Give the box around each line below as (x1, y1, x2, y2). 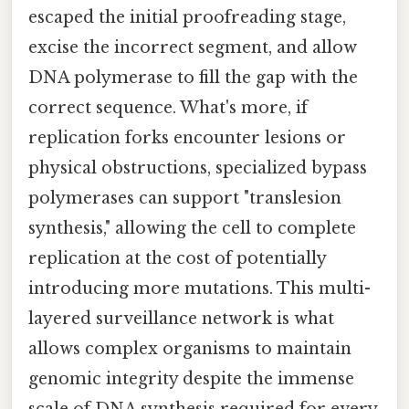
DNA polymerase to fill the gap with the (28, 67, 358, 88)
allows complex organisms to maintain (28, 338, 351, 359)
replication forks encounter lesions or (28, 127, 346, 148)
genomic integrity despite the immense (28, 368, 354, 389)
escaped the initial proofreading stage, (28, 6, 346, 27)
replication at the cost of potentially (28, 247, 326, 268)
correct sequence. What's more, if (28, 97, 308, 118)
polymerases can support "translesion (28, 187, 341, 208)
